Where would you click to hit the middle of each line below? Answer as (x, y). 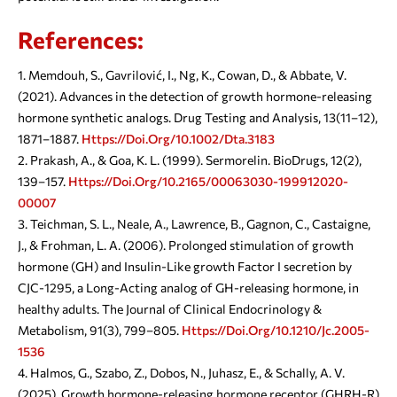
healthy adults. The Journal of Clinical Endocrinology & (170, 309)
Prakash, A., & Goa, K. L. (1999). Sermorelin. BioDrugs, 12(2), (196, 160)
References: (81, 40)
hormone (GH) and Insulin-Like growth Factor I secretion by (185, 267)
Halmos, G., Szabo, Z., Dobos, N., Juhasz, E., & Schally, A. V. (187, 373)
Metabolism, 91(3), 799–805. (100, 331)
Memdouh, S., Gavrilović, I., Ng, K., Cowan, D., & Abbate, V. (187, 75)
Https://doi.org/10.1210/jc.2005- (276, 331)
